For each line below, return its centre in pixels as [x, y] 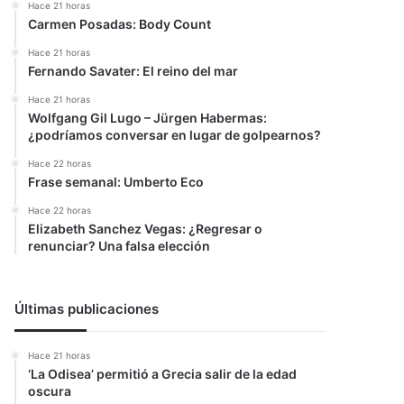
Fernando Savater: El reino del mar [133, 71]
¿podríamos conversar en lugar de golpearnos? [175, 135]
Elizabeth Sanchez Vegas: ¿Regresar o [146, 229]
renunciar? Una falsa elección [119, 246]
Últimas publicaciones [87, 309]
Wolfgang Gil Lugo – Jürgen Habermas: [148, 118]
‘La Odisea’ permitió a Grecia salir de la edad [163, 374]
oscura [50, 391]
